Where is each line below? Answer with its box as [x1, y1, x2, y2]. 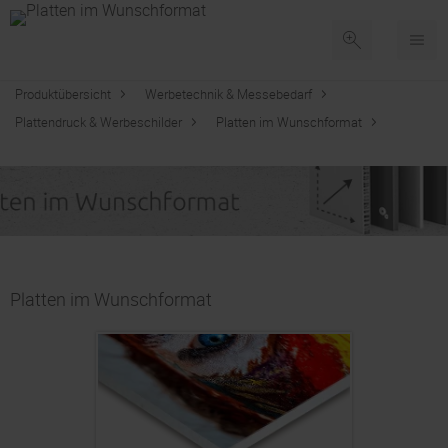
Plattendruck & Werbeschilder [15, 113, 182, 131]
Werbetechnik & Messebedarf [145, 85, 312, 103]
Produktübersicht [15, 85, 111, 103]
